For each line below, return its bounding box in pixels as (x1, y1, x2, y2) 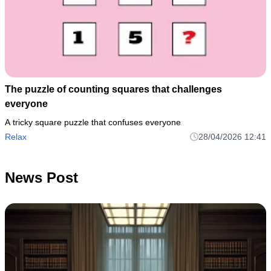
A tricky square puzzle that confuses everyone (5, 117, 181, 128)
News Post (5, 169, 78, 186)
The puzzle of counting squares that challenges (5, 84, 222, 95)
